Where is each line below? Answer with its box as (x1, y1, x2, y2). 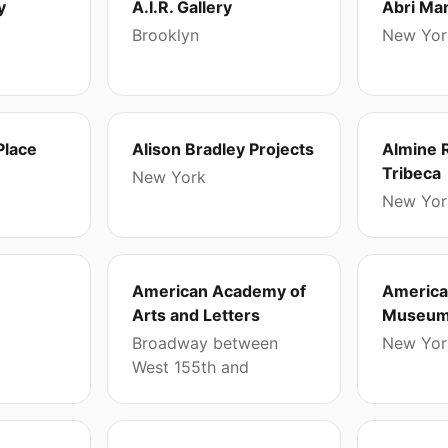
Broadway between (132, 333, 279, 353)
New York (132, 167, 207, 187)
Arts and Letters (132, 305, 261, 325)
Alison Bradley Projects (132, 139, 315, 159)
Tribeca (381, 163, 441, 183)
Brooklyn (132, 25, 200, 45)
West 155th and (132, 357, 250, 377)
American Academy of (132, 281, 307, 301)
